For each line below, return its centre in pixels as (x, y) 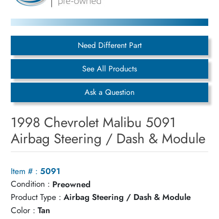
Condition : (31, 184)
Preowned (72, 184)
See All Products (109, 69)
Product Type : (36, 197)
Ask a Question (109, 92)
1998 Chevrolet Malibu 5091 (94, 123)
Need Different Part (109, 45)
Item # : (24, 171)
